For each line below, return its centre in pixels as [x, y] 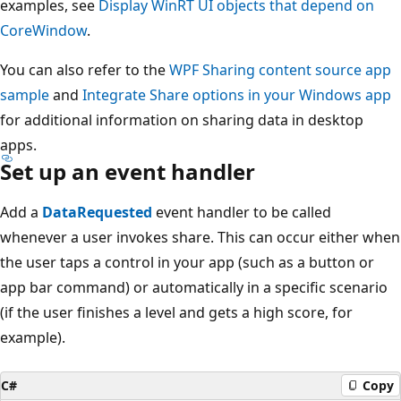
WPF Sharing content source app [280, 69]
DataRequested [97, 212]
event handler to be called [242, 212]
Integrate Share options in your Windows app [237, 94]
